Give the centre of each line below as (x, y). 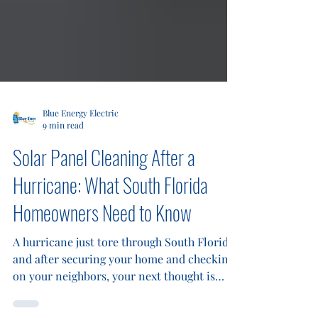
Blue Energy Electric (81, 164)
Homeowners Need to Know (102, 264)
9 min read (63, 176)
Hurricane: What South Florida (110, 236)
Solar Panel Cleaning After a (104, 208)
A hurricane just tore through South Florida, (125, 293)
